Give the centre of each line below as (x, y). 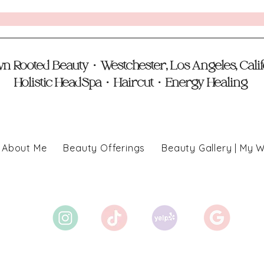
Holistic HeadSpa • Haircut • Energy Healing (132, 82)
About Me (24, 148)
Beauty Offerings (104, 148)
